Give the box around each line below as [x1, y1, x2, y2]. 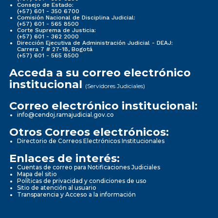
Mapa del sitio [17, 170, 57, 178]
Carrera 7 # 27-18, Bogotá [17, 45, 92, 53]
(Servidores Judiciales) [85, 82, 145, 90]
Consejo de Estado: [17, 1, 73, 8]
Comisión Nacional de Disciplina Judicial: [17, 14, 135, 21]
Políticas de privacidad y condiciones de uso [17, 177, 146, 184]
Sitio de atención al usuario [17, 183, 96, 191]
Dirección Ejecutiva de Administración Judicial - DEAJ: [17, 39, 173, 46]
